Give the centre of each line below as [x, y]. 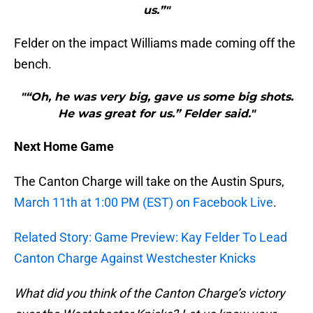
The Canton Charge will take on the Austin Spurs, [149, 182]
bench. [33, 64]
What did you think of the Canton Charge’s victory [150, 293]
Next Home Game [64, 147]
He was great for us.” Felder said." [156, 114]
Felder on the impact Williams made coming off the [155, 43]
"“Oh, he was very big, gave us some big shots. [156, 97]
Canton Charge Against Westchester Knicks [135, 259]
